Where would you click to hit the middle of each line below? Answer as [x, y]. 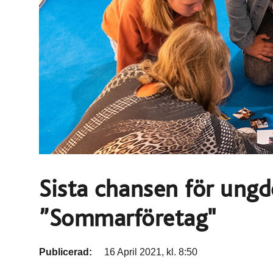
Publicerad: [67, 252]
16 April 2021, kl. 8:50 [151, 252]
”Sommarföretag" [128, 218]
